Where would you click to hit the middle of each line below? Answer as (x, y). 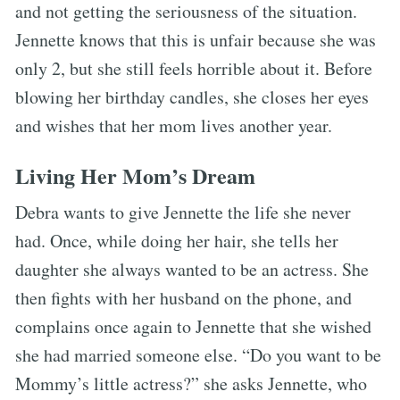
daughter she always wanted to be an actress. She (192, 269)
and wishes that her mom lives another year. (174, 125)
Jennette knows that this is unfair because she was (196, 39)
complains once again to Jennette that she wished (193, 326)
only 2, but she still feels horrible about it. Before (194, 68)
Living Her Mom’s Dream (135, 175)
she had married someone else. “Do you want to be (198, 354)
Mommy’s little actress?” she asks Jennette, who (191, 383)
